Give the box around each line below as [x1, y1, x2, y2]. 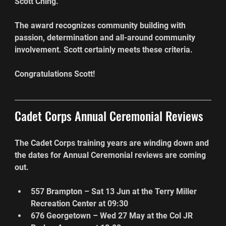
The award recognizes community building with [15, 20, 188, 30]
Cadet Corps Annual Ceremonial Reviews [15, 106, 204, 125]
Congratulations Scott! [15, 69, 95, 79]
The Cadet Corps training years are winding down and [15, 138, 211, 148]
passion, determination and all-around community [15, 32, 198, 42]
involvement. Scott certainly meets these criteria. [15, 44, 193, 54]
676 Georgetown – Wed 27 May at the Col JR [31, 210, 195, 220]
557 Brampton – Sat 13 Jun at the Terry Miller [31, 186, 199, 196]
